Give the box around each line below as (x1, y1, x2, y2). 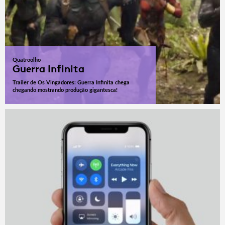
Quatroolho (13, 57, 41, 63)
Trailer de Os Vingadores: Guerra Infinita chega (13, 80, 130, 86)
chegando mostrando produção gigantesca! (13, 87, 118, 93)
